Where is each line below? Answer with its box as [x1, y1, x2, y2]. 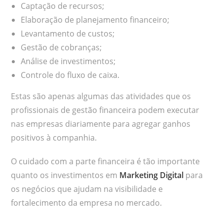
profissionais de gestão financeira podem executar [11, 105, 200, 116]
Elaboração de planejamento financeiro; [21, 14, 170, 26]
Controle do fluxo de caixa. [21, 70, 120, 81]
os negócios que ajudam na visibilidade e [11, 184, 163, 195]
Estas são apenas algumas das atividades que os [11, 91, 191, 102]
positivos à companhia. [11, 132, 97, 144]
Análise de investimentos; [21, 56, 116, 67]
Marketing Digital [119, 170, 184, 181]
